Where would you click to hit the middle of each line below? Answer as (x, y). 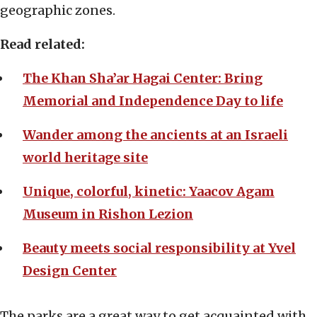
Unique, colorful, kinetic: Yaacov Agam (149, 192)
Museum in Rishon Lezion (108, 214)
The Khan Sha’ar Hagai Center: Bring (143, 79)
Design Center (70, 271)
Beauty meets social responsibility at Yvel (159, 248)
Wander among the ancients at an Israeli (155, 135)
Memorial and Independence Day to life (153, 101)
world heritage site (85, 158)
